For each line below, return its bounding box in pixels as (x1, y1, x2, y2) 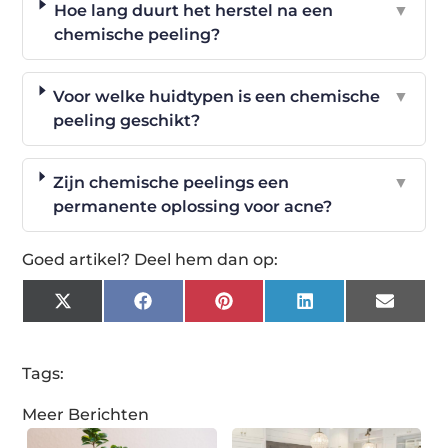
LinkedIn (312, 298, 386, 318)
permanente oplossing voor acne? (52, 197, 332, 217)
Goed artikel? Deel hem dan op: (22, 250, 279, 270)
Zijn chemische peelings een (52, 173, 289, 193)
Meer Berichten (22, 405, 150, 425)
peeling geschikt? (53, 111, 201, 131)
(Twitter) (70, 314, 143, 334)
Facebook (150, 298, 231, 318)
